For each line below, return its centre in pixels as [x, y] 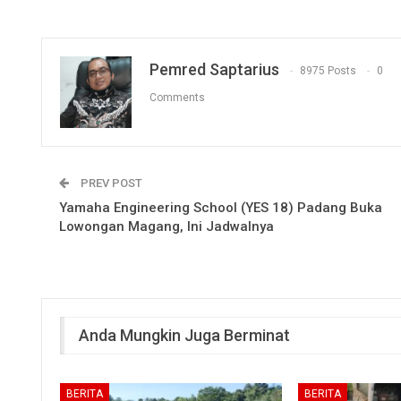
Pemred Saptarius [214, 69]
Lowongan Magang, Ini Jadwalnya [168, 226]
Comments [177, 98]
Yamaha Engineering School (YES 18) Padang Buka [221, 207]
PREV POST [110, 183]
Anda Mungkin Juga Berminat [184, 335]
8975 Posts [328, 71]
